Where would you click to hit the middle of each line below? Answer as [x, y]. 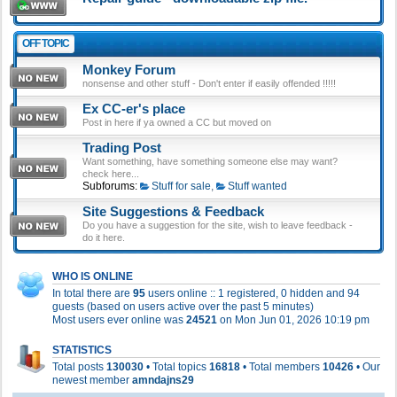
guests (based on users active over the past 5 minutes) [183, 307]
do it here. [104, 237]
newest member [92, 380]
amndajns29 [163, 380]
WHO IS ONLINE [93, 276]
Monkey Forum [129, 70]
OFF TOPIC [46, 43]
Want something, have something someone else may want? [210, 161]
